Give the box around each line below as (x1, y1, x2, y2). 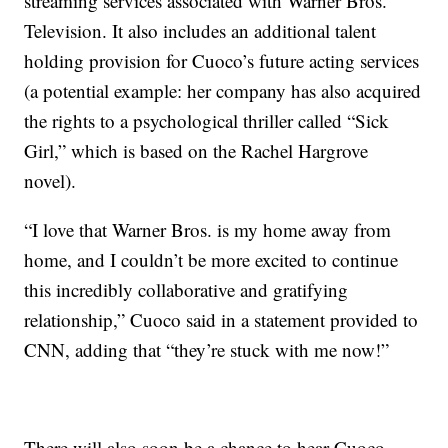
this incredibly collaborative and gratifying (24, 277, 349, 302)
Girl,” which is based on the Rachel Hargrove (24, 138, 369, 163)
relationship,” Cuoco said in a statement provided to (24, 307, 419, 332)
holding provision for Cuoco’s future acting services (24, 48, 420, 73)
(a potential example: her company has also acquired (24, 78, 422, 103)
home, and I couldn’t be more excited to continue (24, 247, 399, 272)
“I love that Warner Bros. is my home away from (24, 217, 392, 242)
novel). (24, 168, 77, 193)
